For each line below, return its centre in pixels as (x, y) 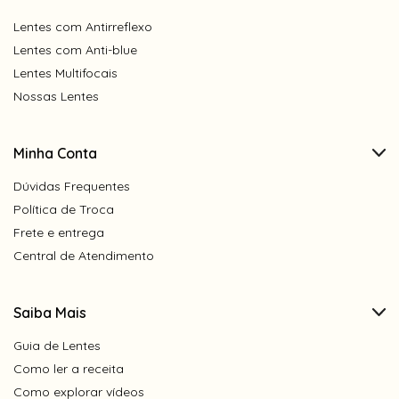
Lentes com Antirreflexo (83, 26)
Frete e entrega (59, 232)
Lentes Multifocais (65, 73)
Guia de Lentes (57, 345)
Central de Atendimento (84, 255)
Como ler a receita (69, 368)
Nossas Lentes (56, 96)
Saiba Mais (50, 312)
